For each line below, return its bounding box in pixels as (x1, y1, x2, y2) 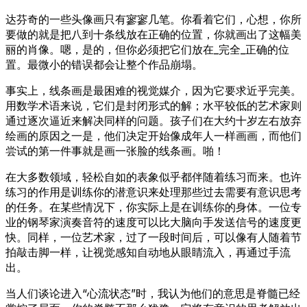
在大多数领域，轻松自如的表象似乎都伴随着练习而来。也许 (5, 169, 302, 184)
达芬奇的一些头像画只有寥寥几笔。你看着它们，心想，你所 (5, 12, 302, 26)
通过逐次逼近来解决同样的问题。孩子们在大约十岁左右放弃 (5, 113, 302, 127)
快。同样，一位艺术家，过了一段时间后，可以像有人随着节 (5, 230, 302, 244)
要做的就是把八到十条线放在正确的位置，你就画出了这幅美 (5, 27, 302, 41)
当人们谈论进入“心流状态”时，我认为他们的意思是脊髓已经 (5, 286, 300, 300)
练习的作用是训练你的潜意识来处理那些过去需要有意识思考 (5, 184, 302, 199)
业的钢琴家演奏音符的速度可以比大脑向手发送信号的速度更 (5, 214, 302, 229)
